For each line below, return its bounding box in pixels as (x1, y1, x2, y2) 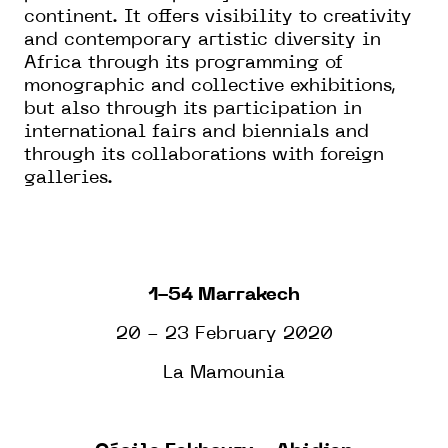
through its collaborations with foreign (24, 146, 384, 164)
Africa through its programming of (24, 54, 343, 72)
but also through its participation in (24, 100, 362, 118)
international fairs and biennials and (24, 123, 369, 141)
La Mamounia (163, 364, 285, 382)
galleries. (24, 169, 113, 187)
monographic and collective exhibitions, (24, 77, 396, 95)
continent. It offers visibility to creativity (24, 8, 412, 26)
